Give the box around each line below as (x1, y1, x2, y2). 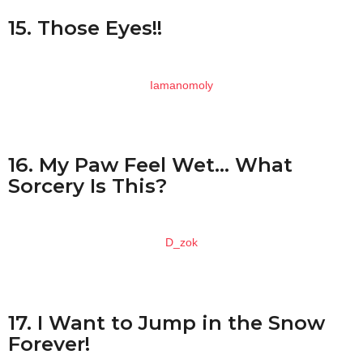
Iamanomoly (150, 78, 213, 92)
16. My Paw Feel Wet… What (8, 152, 293, 177)
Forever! (8, 331, 90, 357)
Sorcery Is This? (8, 173, 167, 199)
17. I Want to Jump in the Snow (8, 310, 325, 335)
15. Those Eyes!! (8, 15, 162, 41)
